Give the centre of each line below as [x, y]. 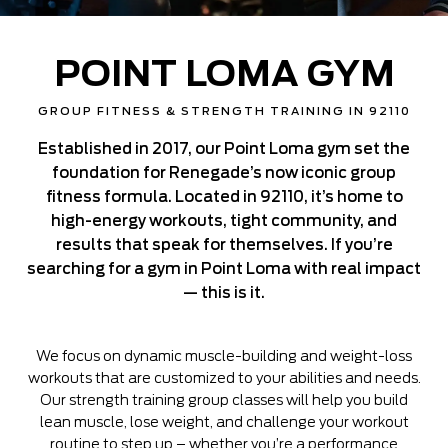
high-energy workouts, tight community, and [224, 221]
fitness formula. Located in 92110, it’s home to [224, 197]
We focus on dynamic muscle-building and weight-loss [224, 356]
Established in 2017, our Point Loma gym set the [224, 149]
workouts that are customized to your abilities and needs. [224, 378]
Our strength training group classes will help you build [224, 400]
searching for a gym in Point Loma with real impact [224, 269]
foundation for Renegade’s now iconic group [224, 173]
